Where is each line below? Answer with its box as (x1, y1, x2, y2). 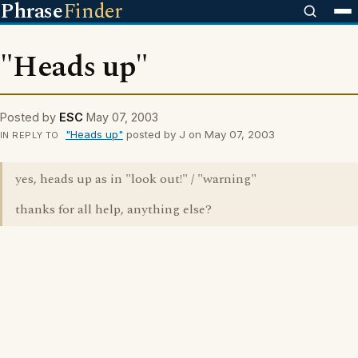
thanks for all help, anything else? (15, 200, 212, 219)
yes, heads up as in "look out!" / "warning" (15, 169, 257, 189)
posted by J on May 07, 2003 (122, 128, 275, 141)
